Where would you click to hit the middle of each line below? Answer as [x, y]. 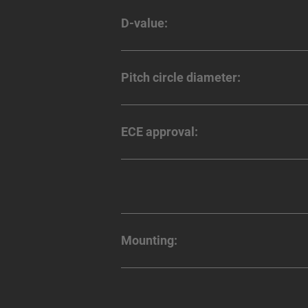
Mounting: [149, 241]
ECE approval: [159, 132]
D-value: [144, 23]
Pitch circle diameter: [181, 78]
